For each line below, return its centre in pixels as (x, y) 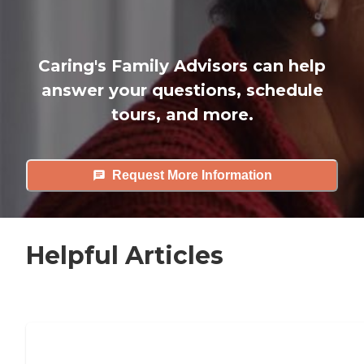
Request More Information (192, 175)
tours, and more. (182, 114)
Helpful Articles (125, 255)
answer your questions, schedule (182, 90)
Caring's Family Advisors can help (182, 65)
